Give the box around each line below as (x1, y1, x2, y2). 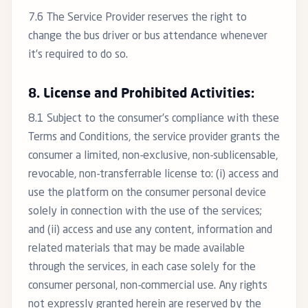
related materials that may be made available (28, 243, 245, 255)
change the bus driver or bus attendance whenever (28, 31, 267, 43)
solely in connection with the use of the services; (28, 206, 262, 218)
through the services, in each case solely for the (28, 262, 256, 274)
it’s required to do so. (28, 49, 128, 61)
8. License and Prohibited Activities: (28, 88, 254, 101)
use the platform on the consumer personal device (28, 188, 266, 199)
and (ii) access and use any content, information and (28, 225, 272, 236)
